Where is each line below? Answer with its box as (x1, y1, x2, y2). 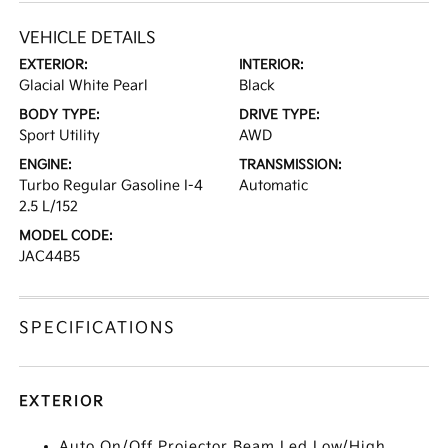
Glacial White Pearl (19, 77, 149, 94)
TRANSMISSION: (239, 157, 342, 173)
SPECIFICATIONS (19, 319, 177, 338)
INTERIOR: (239, 57, 304, 73)
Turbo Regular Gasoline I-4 (19, 177, 204, 194)
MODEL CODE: (19, 228, 114, 244)
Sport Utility (19, 127, 101, 144)
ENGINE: (19, 157, 73, 173)
